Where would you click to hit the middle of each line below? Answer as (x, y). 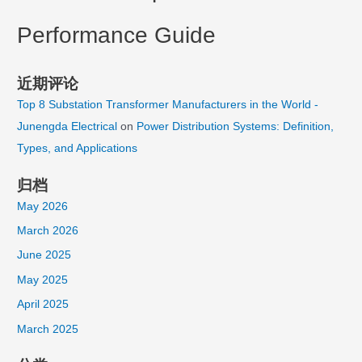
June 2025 (44, 255)
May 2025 (43, 280)
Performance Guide (117, 35)
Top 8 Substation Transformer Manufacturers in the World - (168, 105)
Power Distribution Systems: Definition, (236, 127)
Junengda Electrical (67, 127)
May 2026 (43, 206)
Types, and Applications (78, 149)
